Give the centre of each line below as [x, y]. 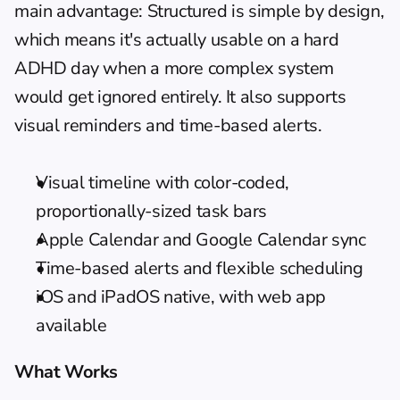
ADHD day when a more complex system [175, 68]
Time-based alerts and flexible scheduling [200, 268]
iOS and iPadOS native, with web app [181, 296]
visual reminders [78, 125]
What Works [66, 371]
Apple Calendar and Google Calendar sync [201, 239]
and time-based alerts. [232, 125]
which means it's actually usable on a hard [177, 39]
